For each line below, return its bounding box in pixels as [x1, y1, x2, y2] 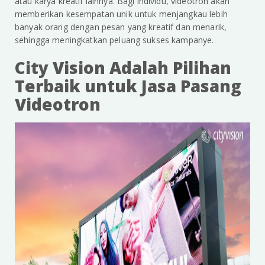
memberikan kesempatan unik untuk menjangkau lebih [15, 8, 228, 20]
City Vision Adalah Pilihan [15, 56, 231, 79]
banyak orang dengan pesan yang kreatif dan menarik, [15, 21, 227, 33]
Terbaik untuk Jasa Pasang [15, 75, 241, 98]
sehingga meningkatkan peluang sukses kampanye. [15, 34, 214, 46]
